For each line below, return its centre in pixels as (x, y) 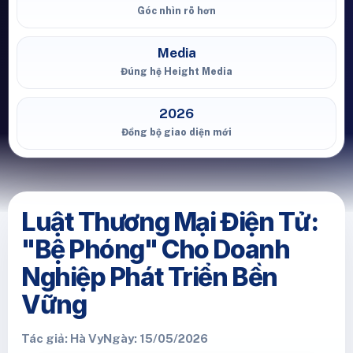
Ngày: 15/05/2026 (156, 338)
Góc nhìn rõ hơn (176, 11)
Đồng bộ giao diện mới (176, 132)
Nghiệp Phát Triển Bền (149, 277)
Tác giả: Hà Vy (62, 338)
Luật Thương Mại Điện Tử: (170, 222)
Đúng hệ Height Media (176, 71)
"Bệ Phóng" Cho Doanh (156, 249)
